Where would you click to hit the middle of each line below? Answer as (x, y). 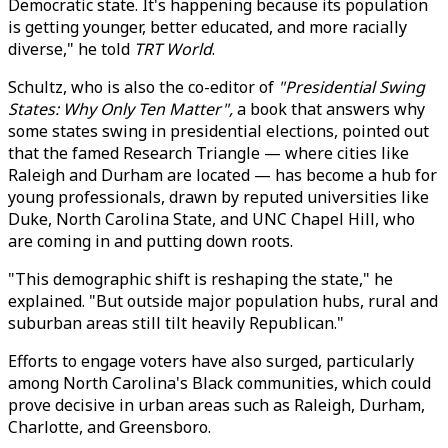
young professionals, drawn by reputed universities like (218, 197)
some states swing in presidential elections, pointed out (218, 131)
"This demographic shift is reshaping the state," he (200, 279)
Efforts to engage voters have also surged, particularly (211, 361)
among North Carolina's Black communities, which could (219, 383)
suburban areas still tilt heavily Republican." (176, 323)
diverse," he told (71, 49)
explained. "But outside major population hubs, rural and (223, 301)
